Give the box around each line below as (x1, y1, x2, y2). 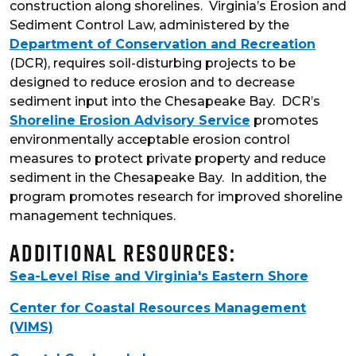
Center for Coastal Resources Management (10, 300, 306, 316)
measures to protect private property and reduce (10, 151, 326, 167)
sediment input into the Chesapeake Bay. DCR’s (10, 94, 320, 110)
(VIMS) (10, 319, 53, 335)
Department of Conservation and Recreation (10, 37, 315, 52)
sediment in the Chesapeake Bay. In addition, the (10, 170, 327, 186)
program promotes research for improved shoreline (10, 189, 342, 205)
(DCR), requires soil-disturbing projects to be (10, 56, 296, 72)
